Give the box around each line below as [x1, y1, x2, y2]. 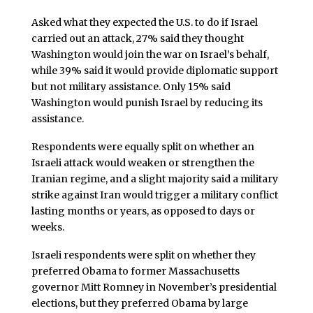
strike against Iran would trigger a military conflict [31, 188, 278, 201]
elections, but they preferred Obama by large [31, 296, 248, 310]
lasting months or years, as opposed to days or [31, 204, 255, 217]
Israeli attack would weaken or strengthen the [31, 156, 254, 169]
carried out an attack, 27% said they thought [31, 32, 244, 45]
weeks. [31, 220, 64, 233]
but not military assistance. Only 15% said [31, 80, 231, 94]
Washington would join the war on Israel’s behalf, [31, 48, 269, 61]
